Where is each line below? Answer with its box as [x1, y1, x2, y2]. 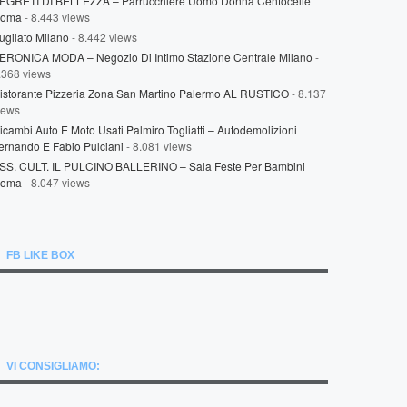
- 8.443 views [22, 9, 90, 25]
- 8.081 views [124, 138, 192, 154]
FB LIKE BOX [6, 249, 74, 262]
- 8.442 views [69, 29, 137, 45]
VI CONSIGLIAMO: [6, 360, 100, 372]
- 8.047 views [22, 174, 90, 190]
